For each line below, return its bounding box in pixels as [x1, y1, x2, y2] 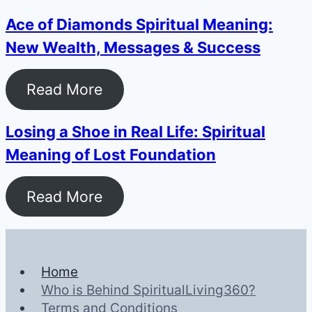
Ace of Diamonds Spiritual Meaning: [6, 15, 273, 34]
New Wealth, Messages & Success [6, 38, 260, 57]
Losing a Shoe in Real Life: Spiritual [6, 122, 265, 141]
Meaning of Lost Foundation [6, 145, 216, 164]
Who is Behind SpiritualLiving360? [41, 281, 256, 298]
